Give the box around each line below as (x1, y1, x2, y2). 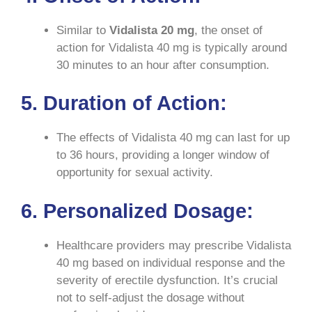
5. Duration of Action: (21, 92, 227, 115)
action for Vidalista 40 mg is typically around (56, 40, 287, 54)
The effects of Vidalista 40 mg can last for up (56, 131, 290, 145)
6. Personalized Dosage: (21, 199, 253, 222)
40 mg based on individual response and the (56, 256, 285, 270)
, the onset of (194, 23, 263, 37)
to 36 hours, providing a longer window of (56, 148, 270, 162)
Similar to (56, 23, 109, 37)
